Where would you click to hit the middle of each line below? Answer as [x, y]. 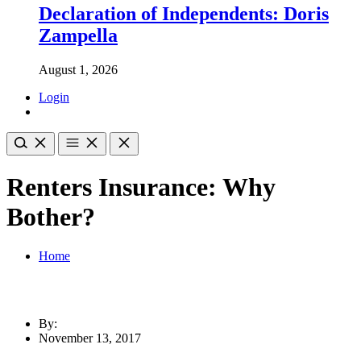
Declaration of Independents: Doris [184, 13]
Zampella [78, 35]
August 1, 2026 [78, 69]
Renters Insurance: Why [141, 187]
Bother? [51, 216]
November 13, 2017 [90, 338]
